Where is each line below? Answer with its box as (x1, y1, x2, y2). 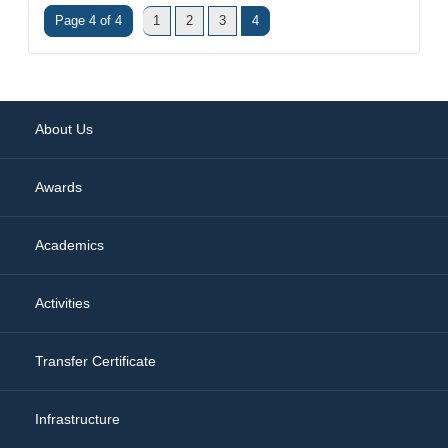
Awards (35, 178, 82, 195)
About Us (35, 120, 93, 137)
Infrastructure (35, 410, 120, 427)
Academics (35, 236, 104, 253)
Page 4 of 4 (55, 12, 123, 28)
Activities (35, 294, 90, 311)
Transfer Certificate (35, 352, 156, 369)
